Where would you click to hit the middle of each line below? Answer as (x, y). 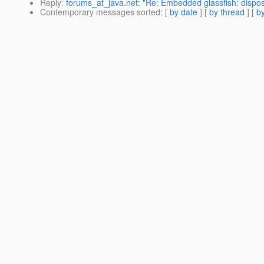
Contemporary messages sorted (100, 12)
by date (184, 12)
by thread (227, 12)
